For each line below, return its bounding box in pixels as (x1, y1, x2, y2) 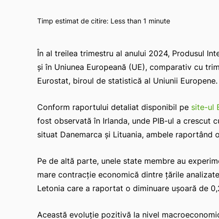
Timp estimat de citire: (37, 16, 110, 25)
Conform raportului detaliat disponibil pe (37, 102, 191, 112)
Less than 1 (110, 16, 147, 25)
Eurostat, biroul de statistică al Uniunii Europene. (37, 75, 218, 86)
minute (147, 16, 170, 25)
